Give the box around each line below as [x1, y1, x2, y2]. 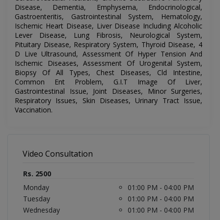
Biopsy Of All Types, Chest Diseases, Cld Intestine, [15, 68, 203, 78]
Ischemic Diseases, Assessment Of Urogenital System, [15, 58, 203, 68]
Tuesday [23, 194, 50, 204]
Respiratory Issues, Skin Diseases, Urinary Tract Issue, [15, 96, 203, 106]
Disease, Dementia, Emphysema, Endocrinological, [15, 2, 203, 12]
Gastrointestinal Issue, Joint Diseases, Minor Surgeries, [15, 86, 203, 96]
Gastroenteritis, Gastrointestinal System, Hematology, [15, 12, 203, 22]
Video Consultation [23, 148, 93, 160]
